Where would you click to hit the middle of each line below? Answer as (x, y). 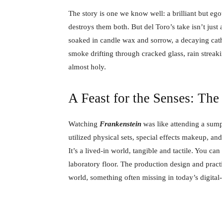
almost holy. (87, 67)
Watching (84, 124)
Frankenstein (120, 124)
